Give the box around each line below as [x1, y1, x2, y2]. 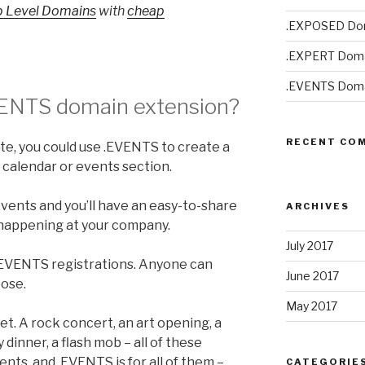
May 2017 [285, 299, 337, 314]
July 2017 [285, 239, 333, 253]
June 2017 [285, 269, 339, 284]
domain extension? [51, 94, 240, 120]
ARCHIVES [285, 200, 350, 213]
